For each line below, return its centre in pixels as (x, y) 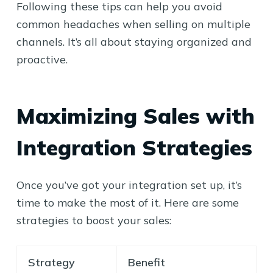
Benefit (146, 262)
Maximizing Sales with (135, 116)
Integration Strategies (134, 147)
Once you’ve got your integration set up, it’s (129, 185)
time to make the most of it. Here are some (127, 202)
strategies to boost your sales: (94, 220)
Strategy (51, 262)
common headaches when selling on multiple (133, 24)
